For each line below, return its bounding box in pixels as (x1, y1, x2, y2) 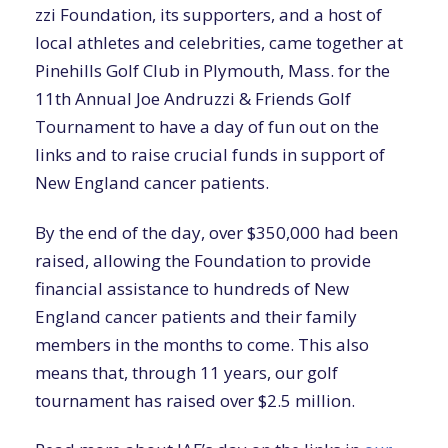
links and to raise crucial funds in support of (35, 143, 385, 167)
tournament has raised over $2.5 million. (35, 388, 355, 412)
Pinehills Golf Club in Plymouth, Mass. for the (35, 59, 390, 83)
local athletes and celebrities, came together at (35, 31, 403, 55)
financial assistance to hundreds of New (35, 276, 349, 300)
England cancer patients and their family (35, 304, 357, 328)
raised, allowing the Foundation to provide (35, 248, 371, 272)
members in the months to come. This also (35, 332, 369, 356)
